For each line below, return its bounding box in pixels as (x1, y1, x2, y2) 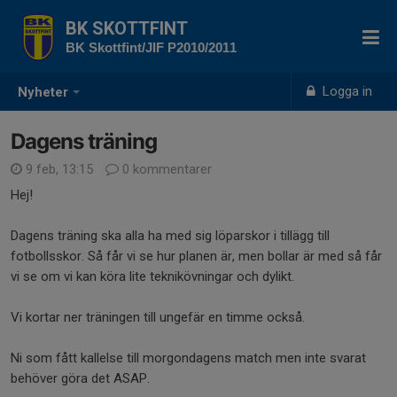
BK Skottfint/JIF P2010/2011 (66, 40, 237, 55)
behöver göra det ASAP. (11, 370, 153, 386)
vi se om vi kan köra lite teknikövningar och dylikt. (11, 269, 298, 284)
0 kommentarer (119, 161, 212, 177)
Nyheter (18, 84, 68, 101)
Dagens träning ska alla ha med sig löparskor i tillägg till (11, 228, 330, 244)
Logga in (319, 83, 373, 99)
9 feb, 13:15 (22, 161, 97, 177)
